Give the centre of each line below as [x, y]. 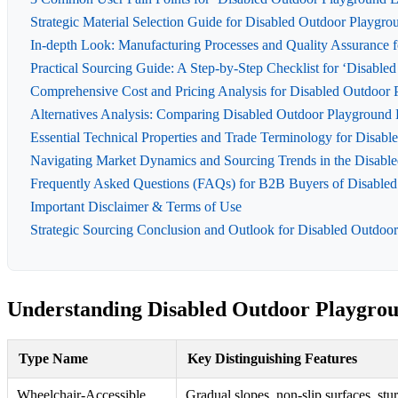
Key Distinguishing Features [272, 359]
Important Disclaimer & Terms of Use [136, 207]
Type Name [53, 359]
